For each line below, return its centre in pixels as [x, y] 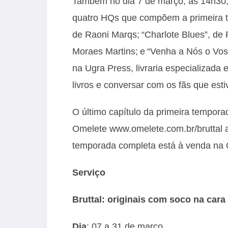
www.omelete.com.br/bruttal [166, 129]
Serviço [89, 172]
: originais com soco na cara [164, 199]
